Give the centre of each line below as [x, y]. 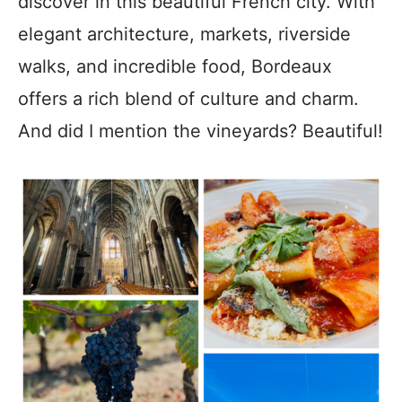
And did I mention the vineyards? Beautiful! [201, 131]
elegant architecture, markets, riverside [184, 34]
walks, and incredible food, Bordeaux [175, 66]
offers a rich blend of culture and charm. [188, 99]
